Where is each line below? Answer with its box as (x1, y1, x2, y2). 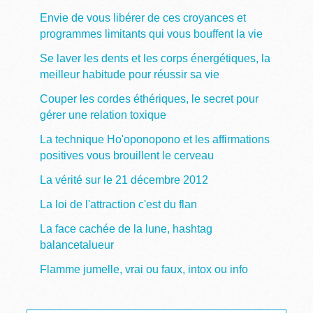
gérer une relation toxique (39, 108, 166, 121)
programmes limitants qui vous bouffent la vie (39, 27, 263, 40)
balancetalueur (39, 238, 114, 251)
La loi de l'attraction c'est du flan (39, 198, 197, 210)
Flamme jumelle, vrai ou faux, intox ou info (39, 263, 248, 275)
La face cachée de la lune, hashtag (39, 222, 212, 235)
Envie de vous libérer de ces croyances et (39, 11, 246, 24)
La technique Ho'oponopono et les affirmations (39, 133, 270, 145)
